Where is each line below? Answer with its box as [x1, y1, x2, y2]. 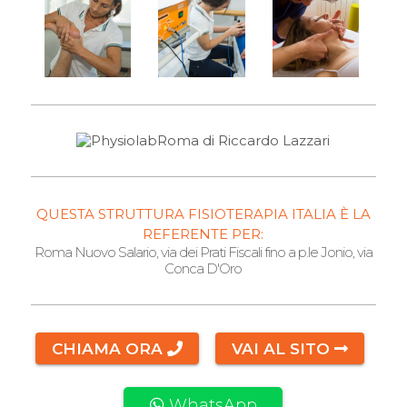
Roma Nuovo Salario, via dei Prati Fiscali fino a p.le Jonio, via [34, 243, 372, 261]
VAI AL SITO [232, 339, 335, 358]
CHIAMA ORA [51, 339, 167, 358]
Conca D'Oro [164, 260, 243, 277]
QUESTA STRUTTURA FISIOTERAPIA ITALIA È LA [35, 205, 371, 223]
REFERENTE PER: [143, 225, 264, 243]
